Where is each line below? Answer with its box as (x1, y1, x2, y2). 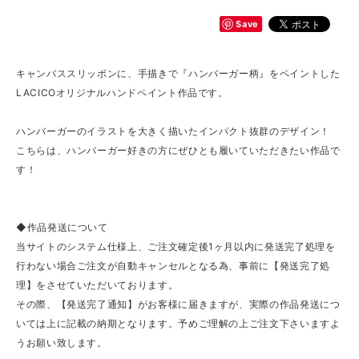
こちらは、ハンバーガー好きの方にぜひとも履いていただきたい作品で (16, 144, 341, 157)
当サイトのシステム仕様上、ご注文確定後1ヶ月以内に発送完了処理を (16, 240, 336, 253)
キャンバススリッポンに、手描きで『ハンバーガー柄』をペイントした (16, 67, 341, 80)
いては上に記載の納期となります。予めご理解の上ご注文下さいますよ (16, 317, 341, 330)
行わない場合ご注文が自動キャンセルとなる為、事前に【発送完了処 (16, 260, 330, 272)
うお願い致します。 (16, 337, 107, 349)
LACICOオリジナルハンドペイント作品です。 (16, 87, 228, 99)
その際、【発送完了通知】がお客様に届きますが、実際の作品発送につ (16, 298, 341, 311)
